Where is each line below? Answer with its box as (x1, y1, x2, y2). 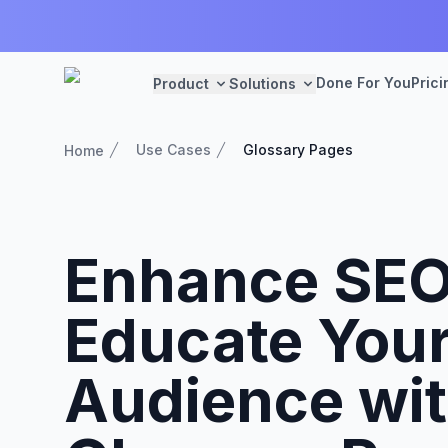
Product (153, 75, 209, 92)
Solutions (229, 75, 296, 92)
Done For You (316, 74, 411, 91)
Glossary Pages (243, 141, 353, 158)
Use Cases (136, 141, 211, 158)
